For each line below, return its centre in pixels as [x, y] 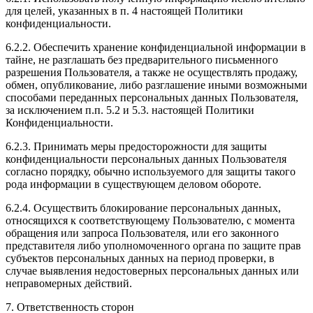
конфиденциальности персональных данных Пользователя [146, 159]
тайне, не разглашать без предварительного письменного [142, 60]
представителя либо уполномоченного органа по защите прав [153, 246]
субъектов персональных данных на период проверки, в [140, 259]
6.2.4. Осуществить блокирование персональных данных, [143, 208]
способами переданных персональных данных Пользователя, [152, 98]
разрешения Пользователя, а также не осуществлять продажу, [152, 73]
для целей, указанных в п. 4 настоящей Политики [124, 11]
